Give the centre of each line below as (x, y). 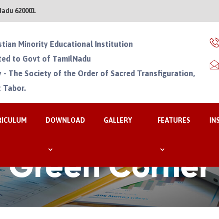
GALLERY (118, 120)
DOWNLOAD (65, 120)
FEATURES (174, 120)
